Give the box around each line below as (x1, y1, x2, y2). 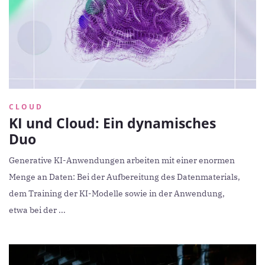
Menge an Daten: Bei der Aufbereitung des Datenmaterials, (9, 172, 240, 183)
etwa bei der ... (9, 205, 66, 216)
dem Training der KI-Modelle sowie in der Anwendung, (9, 188, 225, 199)
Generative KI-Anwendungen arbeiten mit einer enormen (9, 155, 235, 166)
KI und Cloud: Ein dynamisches (9, 114, 216, 133)
